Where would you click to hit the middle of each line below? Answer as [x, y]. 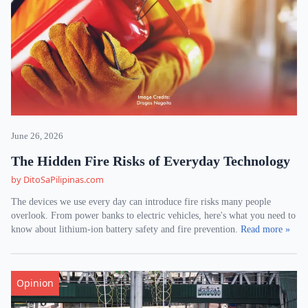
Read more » [265, 229]
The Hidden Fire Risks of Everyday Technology [151, 161]
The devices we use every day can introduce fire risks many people [141, 202]
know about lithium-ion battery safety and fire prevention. [126, 229]
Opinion [35, 283]
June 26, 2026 [37, 136]
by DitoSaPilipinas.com [57, 179]
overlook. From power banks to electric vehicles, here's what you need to [153, 216]
